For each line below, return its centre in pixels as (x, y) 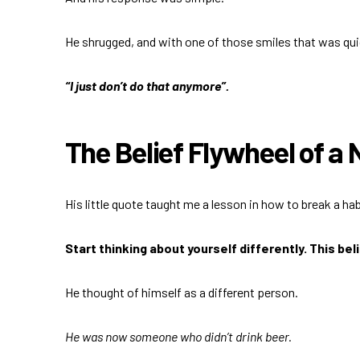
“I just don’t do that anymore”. (147, 85)
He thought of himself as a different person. (181, 292)
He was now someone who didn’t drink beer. (178, 337)
